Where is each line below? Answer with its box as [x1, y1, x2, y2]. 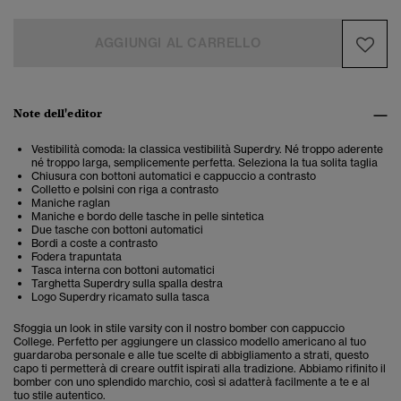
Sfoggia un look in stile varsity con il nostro [13, 321, 229, 336]
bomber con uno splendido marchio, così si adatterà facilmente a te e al [13, 375, 370, 389]
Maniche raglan [31, 196, 110, 210]
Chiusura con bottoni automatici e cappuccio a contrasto [31, 169, 316, 183]
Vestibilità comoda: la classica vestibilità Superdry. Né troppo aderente [31, 142, 383, 157]
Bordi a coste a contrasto [31, 236, 158, 251]
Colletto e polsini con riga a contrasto [31, 183, 218, 197]
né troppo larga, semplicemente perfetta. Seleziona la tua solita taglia [31, 156, 378, 170]
